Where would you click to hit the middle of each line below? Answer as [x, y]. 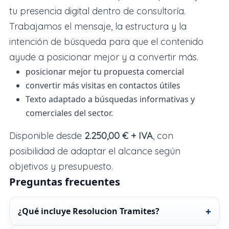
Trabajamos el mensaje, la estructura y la [98, 27]
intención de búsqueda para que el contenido [106, 42]
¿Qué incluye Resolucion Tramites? [88, 211]
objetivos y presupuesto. [61, 167]
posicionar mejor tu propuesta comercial [105, 72]
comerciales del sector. [69, 113]
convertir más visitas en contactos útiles [103, 86]
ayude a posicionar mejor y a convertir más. [104, 57]
